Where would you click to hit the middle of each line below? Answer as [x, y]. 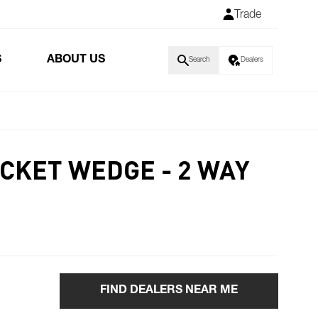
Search [199, 60]
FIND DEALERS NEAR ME [169, 291]
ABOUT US [76, 60]
